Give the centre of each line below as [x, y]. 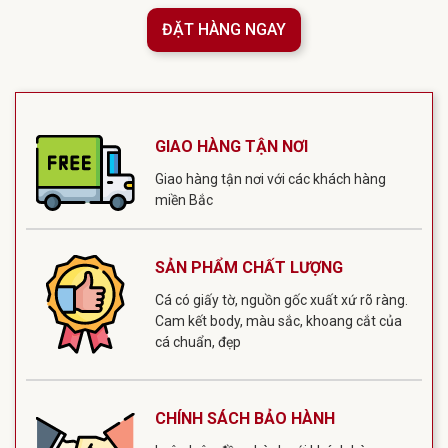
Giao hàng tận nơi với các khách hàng [270, 178]
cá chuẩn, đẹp [197, 341]
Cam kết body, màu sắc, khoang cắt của [278, 320]
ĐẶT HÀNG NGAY [224, 30]
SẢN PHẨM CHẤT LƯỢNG [248, 267]
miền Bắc [183, 199]
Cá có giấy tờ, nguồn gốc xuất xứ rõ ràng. [281, 299]
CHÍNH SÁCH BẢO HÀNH [244, 418]
